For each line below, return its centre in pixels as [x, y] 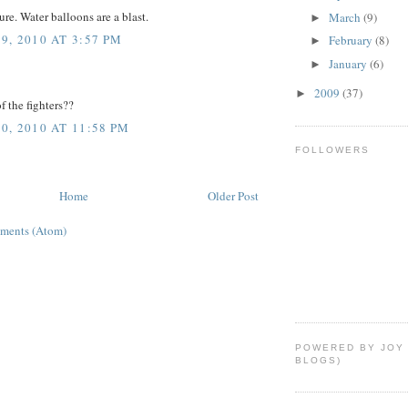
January [349, 63]
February [352, 41]
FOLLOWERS [333, 150]
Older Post [233, 196]
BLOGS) [319, 360]
